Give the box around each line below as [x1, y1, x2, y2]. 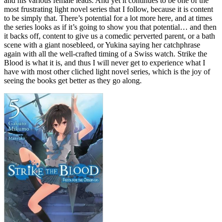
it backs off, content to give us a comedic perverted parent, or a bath [4, 32, 215, 41]
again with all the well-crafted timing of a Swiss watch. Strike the [4, 50, 207, 58]
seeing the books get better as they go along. [4, 76, 142, 85]
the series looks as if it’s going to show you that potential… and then [4, 23, 217, 32]
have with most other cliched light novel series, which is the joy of [4, 67, 210, 76]
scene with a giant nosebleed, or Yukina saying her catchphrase [4, 41, 200, 50]
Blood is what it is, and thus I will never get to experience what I [4, 58, 205, 67]
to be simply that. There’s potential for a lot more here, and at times [4, 14, 212, 23]
